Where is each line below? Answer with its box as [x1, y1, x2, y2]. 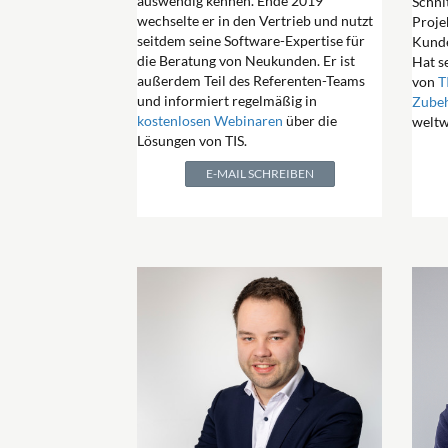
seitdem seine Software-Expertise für [137, 32, 365, 50]
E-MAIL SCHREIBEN [205, 166, 314, 182]
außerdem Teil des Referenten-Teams [137, 72, 365, 90]
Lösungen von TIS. [137, 132, 247, 150]
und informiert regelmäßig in [137, 92, 317, 110]
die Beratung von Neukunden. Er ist [137, 52, 355, 70]
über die [283, 112, 337, 130]
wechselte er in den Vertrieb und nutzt [137, 12, 373, 30]
